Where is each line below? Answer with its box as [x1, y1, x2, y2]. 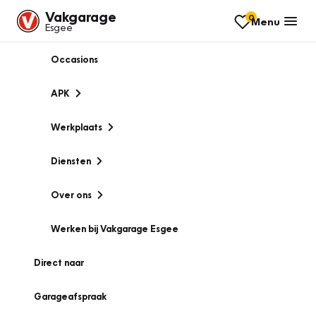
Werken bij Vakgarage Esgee [51, 223, 178, 234]
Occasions [51, 54, 98, 65]
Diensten [51, 155, 91, 166]
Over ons [51, 189, 92, 200]
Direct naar [34, 257, 84, 268]
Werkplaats [51, 121, 102, 133]
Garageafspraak [34, 291, 107, 302]
